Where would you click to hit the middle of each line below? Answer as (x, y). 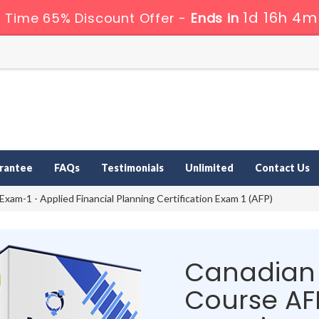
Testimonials (132, 168)
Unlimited (209, 168)
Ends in (215, 18)
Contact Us (282, 168)
